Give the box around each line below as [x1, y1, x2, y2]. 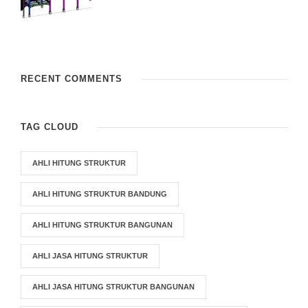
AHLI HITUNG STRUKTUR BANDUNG [32, 190, 167, 198]
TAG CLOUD [21, 122, 78, 132]
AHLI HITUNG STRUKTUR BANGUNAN [32, 221, 173, 229]
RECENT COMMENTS [21, 74, 122, 84]
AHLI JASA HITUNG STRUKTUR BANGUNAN [32, 283, 195, 291]
